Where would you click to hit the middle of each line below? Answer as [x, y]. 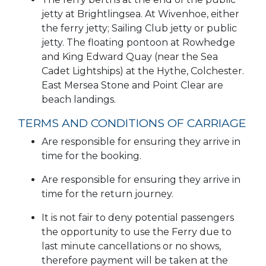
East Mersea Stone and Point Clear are [132, 85]
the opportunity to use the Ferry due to [137, 232]
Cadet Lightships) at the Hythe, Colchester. [143, 71]
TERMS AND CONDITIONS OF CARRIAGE [132, 123]
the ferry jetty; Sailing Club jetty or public [139, 28]
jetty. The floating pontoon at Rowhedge [138, 43]
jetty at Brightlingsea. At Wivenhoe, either [140, 14]
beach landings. [79, 100]
